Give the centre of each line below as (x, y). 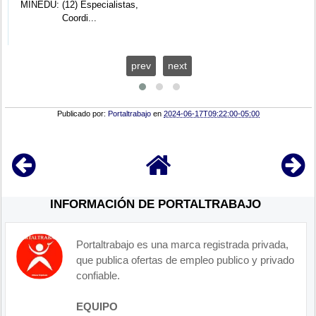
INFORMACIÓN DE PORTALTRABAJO (156, 203)
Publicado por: (83, 114)
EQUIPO (97, 306)
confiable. (98, 275)
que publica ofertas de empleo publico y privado (186, 260)
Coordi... (80, 18)
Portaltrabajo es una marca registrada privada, (183, 244)
